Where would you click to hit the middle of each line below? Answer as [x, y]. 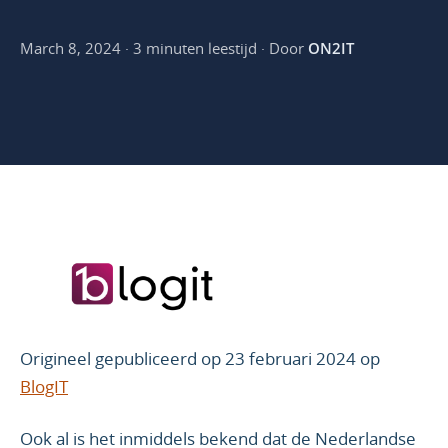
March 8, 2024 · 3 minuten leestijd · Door [164, 47]
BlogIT [44, 387]
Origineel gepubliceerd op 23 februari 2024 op [200, 359]
